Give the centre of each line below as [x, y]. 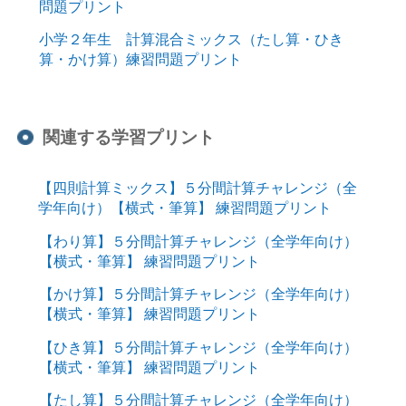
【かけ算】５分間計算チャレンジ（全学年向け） [198, 294]
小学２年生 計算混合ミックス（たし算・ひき [191, 39]
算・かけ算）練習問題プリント [140, 59]
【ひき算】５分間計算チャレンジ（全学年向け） [198, 347]
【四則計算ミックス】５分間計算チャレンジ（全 [197, 187]
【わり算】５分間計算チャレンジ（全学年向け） [198, 241]
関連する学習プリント [129, 137]
